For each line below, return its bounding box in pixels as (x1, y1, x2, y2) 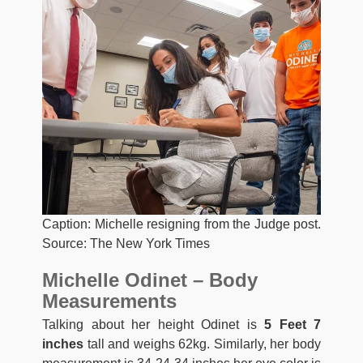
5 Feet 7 (256, 317, 321, 331)
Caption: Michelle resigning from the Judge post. (42, 216, 321, 231)
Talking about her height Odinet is (42, 317, 257, 331)
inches (42, 336, 83, 351)
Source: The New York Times (42, 236, 210, 250)
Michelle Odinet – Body (42, 268, 258, 291)
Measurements (42, 289, 177, 312)
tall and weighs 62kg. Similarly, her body (83, 336, 321, 351)
